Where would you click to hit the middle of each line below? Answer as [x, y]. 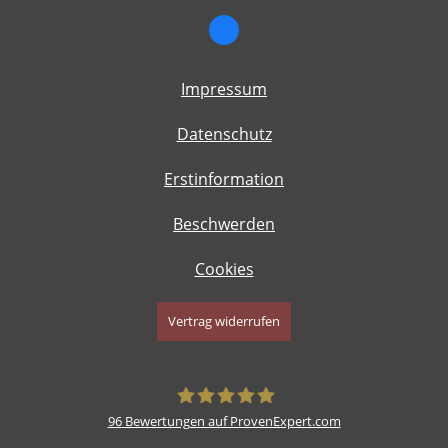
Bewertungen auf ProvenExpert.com [231, 420]
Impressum [224, 89]
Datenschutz [224, 134]
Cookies [224, 269]
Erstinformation [224, 179]
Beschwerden [224, 224]
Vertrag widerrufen [224, 321]
